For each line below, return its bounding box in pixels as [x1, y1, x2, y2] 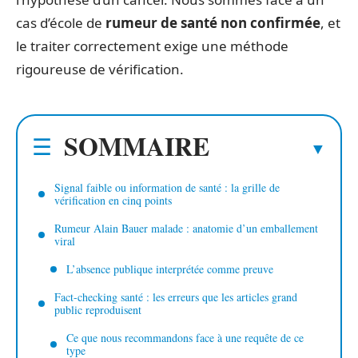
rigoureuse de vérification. [16, 59, 184, 78]
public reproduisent [54, 302, 141, 318]
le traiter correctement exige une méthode [16, 36, 288, 55]
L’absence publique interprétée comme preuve [66, 261, 273, 277]
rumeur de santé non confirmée [105, 13, 320, 32]
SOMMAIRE [64, 127, 209, 165]
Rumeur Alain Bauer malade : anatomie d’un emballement [54, 221, 318, 237]
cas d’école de [16, 13, 105, 32]
